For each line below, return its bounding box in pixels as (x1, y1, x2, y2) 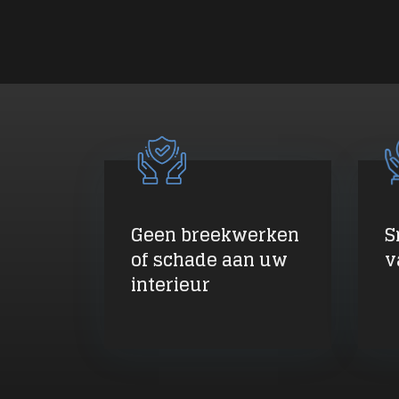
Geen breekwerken (131, 218, 299, 251)
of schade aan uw (131, 243, 288, 276)
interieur (131, 268, 210, 301)
